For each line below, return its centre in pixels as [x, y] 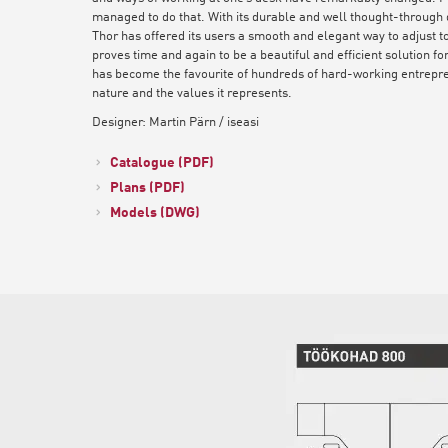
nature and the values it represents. [192, 93]
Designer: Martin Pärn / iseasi [175, 122]
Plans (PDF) [147, 187]
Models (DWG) [155, 212]
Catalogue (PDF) [162, 162]
